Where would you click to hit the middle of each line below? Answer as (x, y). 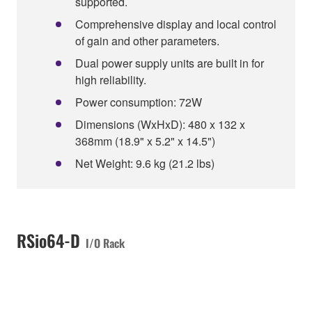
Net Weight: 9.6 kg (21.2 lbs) (145, 163)
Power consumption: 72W (139, 102)
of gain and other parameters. (147, 40)
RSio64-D (48, 240)
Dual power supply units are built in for (170, 63)
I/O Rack (105, 243)
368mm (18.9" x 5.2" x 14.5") (145, 141)
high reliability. (111, 79)
